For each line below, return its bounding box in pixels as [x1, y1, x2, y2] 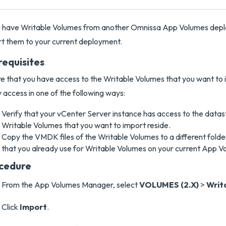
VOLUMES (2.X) [139, 180, 199, 190]
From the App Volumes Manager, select [2, 180, 139, 190]
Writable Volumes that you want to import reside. [2, 120, 171, 130]
